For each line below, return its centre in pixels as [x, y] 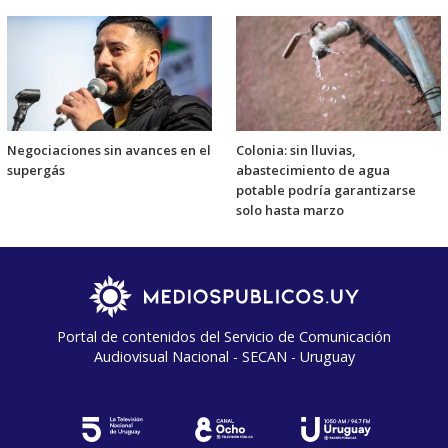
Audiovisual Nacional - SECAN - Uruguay [224, 356]
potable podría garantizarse [326, 189]
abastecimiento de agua [313, 169]
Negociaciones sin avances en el [109, 149]
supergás [36, 169]
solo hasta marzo [290, 209]
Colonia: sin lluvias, [295, 149]
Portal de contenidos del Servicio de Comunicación [224, 336]
